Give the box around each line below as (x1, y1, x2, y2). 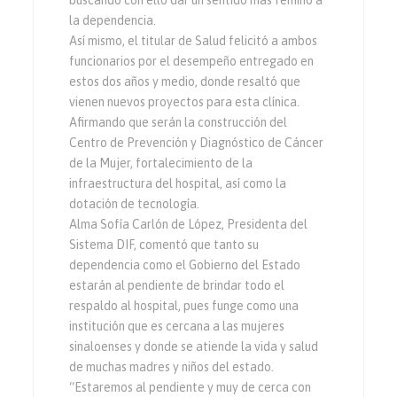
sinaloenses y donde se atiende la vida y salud (69, 339, 319, 354)
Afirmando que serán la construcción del (69, 115, 288, 129)
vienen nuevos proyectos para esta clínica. (69, 95, 300, 109)
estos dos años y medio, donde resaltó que (69, 74, 301, 89)
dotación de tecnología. (69, 197, 200, 211)
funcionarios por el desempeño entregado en (69, 54, 315, 68)
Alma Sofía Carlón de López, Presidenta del (69, 217, 308, 231)
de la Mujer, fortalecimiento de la (69, 156, 253, 170)
